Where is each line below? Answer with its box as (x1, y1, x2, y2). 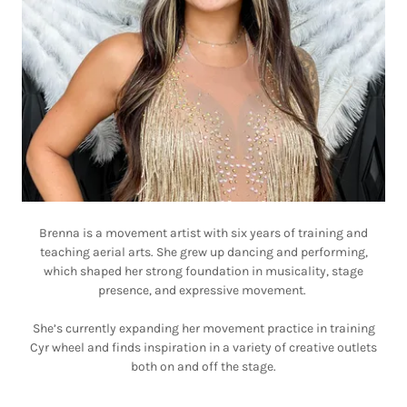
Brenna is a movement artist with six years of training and (39, 225, 368, 241)
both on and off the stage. (131, 359, 276, 374)
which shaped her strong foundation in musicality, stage (44, 263, 363, 279)
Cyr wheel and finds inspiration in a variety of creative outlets (30, 340, 377, 355)
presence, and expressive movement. (98, 283, 309, 298)
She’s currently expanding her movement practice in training (32, 321, 375, 336)
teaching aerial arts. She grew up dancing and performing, (39, 244, 368, 260)
